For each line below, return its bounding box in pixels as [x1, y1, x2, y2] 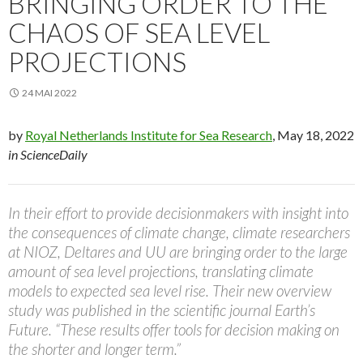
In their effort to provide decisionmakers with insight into [8, 203, 348, 223]
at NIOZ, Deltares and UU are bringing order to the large [8, 242, 348, 262]
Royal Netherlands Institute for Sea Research [25, 127, 272, 143]
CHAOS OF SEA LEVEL [8, 16, 270, 49]
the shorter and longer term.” [8, 340, 181, 359]
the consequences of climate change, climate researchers [8, 223, 350, 242]
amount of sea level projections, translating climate [8, 262, 314, 281]
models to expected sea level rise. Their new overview [8, 281, 331, 301]
